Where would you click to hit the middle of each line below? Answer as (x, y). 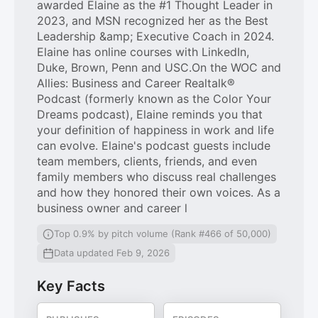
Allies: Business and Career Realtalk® (136, 83)
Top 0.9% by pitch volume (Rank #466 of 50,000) (163, 234)
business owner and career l (112, 208)
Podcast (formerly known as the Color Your (154, 99)
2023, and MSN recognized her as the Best (153, 21)
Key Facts (71, 286)
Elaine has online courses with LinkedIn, (143, 52)
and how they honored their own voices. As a (159, 192)
